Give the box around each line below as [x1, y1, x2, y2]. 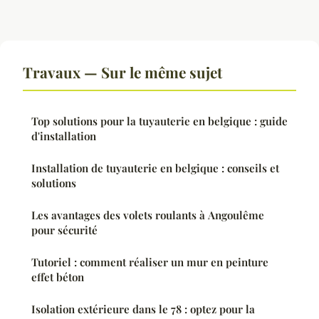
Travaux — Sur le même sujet [23, 61, 222, 82]
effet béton [31, 269, 84, 284]
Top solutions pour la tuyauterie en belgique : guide [31, 113, 288, 128]
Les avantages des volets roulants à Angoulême [31, 207, 264, 222]
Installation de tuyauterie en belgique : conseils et [31, 160, 279, 175]
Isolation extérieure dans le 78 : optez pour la [31, 301, 255, 316]
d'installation [31, 128, 96, 143]
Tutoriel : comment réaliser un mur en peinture [31, 254, 268, 269]
